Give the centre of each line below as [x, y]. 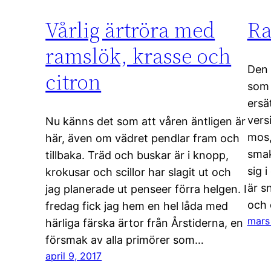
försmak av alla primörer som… [125, 240]
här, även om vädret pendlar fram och [143, 138]
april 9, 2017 [74, 256]
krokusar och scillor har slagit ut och [139, 172]
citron [73, 82]
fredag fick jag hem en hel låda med [137, 206]
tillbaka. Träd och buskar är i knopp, [137, 155]
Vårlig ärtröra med [130, 30]
